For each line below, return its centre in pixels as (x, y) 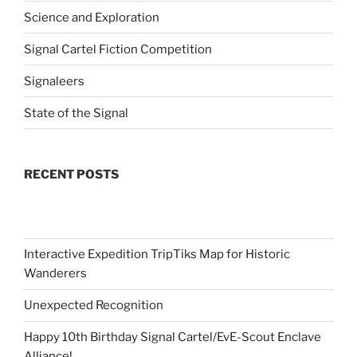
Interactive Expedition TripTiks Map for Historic (157, 255)
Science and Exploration (92, 17)
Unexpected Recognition (94, 306)
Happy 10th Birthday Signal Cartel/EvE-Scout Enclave (173, 337)
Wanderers (55, 274)
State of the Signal (76, 113)
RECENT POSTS (71, 175)
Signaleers (54, 81)
